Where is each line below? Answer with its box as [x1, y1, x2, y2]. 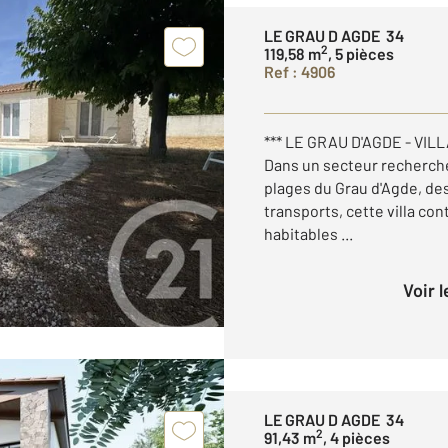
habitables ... [264, 224, 353, 243]
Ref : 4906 [264, 62, 335, 81]
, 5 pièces [328, 44, 394, 63]
